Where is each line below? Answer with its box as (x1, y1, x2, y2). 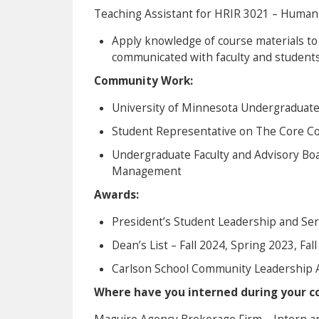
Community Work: (94, 73, 193, 88)
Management (112, 163, 182, 179)
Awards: (94, 187, 139, 202)
